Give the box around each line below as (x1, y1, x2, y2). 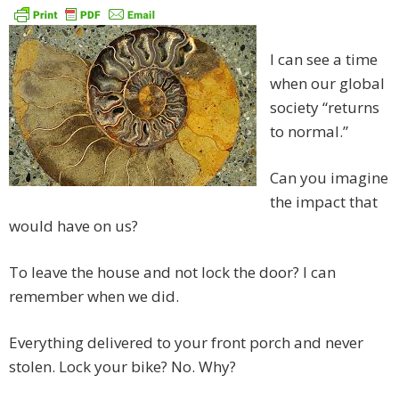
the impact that (270, 191, 378, 213)
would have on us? (9, 216, 138, 237)
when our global (270, 73, 385, 94)
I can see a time (270, 49, 378, 70)
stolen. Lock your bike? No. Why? (9, 356, 236, 378)
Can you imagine (270, 167, 388, 189)
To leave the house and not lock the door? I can (9, 262, 336, 283)
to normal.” (270, 121, 348, 142)
